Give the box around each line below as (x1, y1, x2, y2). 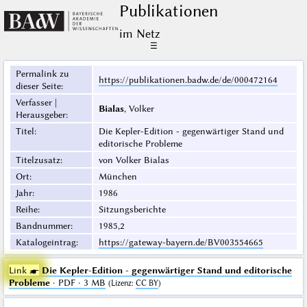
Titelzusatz (15, 154, 60, 166)
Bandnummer (15, 220, 71, 232)
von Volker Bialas (98, 154, 169, 166)
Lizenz (110, 278, 132, 288)
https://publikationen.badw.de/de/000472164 (98, 74, 278, 86)
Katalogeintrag (15, 236, 76, 248)
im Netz (119, 26, 160, 42)
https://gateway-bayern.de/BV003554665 (98, 236, 263, 248)
